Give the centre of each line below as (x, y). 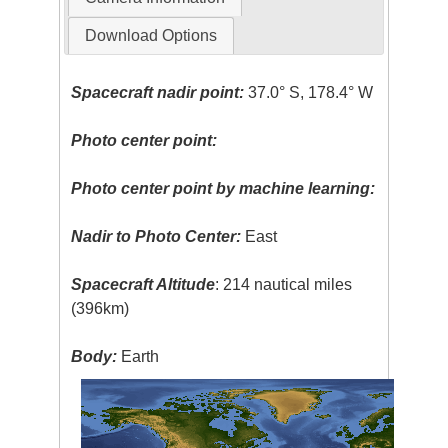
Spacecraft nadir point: (158, 93)
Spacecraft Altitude (143, 285)
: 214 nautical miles (284, 285)
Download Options (150, 36)
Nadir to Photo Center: (156, 237)
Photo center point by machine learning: (223, 189)
